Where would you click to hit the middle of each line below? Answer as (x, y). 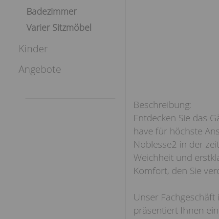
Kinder (33, 49)
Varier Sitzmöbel (59, 27)
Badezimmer (52, 11)
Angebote (40, 69)
